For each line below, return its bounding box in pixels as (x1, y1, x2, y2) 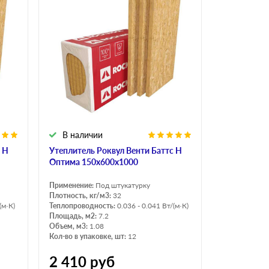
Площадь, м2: (49, 211, 98, 221)
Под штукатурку (95, 181, 150, 190)
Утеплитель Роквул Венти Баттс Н (49, 145, 182, 156)
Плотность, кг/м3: (49, 191, 113, 201)
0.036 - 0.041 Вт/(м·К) (117, 201, 189, 211)
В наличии (62, 130, 103, 141)
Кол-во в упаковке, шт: (49, 232, 128, 241)
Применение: (49, 181, 95, 190)
